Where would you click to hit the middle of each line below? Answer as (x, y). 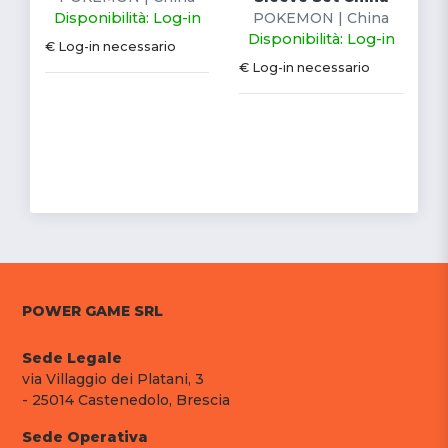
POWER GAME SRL (93, 310)
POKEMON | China (321, 17)
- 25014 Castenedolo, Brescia (126, 399)
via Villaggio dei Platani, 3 (113, 378)
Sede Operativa (85, 436)
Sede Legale (72, 357)
